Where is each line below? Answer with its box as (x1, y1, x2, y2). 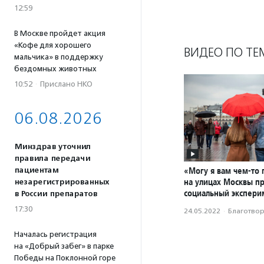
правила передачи (14, 154, 90, 163)
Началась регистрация (14, 230, 97, 239)
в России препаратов (14, 189, 97, 199)
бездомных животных (14, 64, 97, 73)
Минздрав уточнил (14, 142, 91, 151)
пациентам (14, 166, 58, 175)
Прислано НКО (40, 80, 93, 88)
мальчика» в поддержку (14, 52, 103, 61)
